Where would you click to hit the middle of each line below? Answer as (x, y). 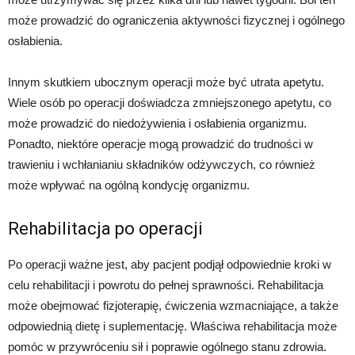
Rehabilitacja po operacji (105, 229)
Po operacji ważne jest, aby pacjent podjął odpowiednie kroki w (170, 265)
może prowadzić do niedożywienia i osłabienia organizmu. (157, 124)
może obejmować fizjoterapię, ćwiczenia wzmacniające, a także (173, 306)
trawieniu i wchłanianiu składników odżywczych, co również (162, 165)
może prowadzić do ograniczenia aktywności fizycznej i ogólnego (176, 21)
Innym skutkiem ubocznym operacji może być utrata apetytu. (166, 82)
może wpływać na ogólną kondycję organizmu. (129, 185)
